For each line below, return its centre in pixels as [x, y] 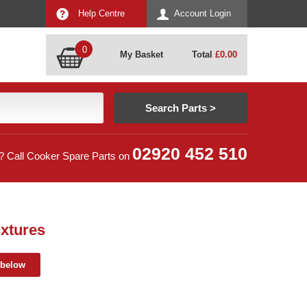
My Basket [142, 54]
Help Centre [101, 13]
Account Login [202, 13]
